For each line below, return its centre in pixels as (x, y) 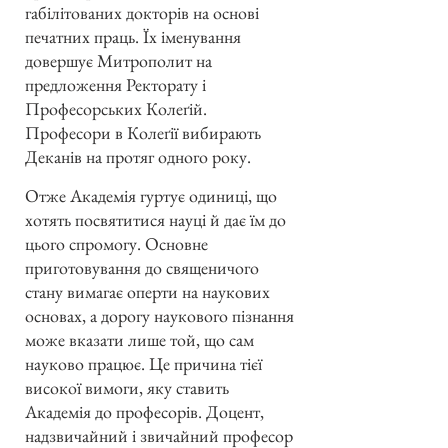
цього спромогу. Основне (116, 243)
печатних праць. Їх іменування (133, 37)
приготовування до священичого (142, 267)
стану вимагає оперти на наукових (147, 291)
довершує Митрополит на (118, 61)
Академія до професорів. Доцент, (144, 411)
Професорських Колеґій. (116, 109)
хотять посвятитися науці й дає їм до (155, 219)
